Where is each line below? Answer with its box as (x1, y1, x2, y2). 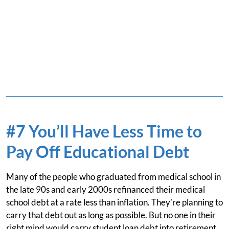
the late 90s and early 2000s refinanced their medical (6, 184, 205, 195)
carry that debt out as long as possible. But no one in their (6, 210, 216, 220)
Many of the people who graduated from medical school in (6, 171, 221, 182)
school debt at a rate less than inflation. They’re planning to (6, 197, 223, 208)
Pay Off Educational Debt (6, 142, 189, 162)
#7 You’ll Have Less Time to (6, 121, 202, 141)
